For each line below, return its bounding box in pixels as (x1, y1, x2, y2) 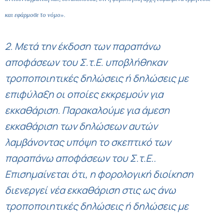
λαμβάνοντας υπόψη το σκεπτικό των (5, 136, 171, 149)
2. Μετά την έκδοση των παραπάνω (5, 40, 160, 53)
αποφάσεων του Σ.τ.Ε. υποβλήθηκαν (5, 56, 167, 69)
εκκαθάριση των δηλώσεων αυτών (5, 120, 157, 133)
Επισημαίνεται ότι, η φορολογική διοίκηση (5, 168, 193, 181)
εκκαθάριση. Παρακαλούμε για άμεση (5, 104, 170, 117)
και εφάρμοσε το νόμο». (5, 11, 65, 18)
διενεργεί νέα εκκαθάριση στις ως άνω (5, 184, 176, 197)
